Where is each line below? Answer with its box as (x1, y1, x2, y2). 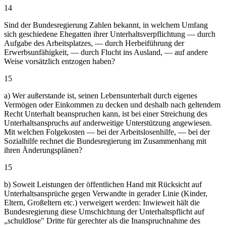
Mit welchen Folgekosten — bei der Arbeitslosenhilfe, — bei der (4, 127, 210, 136)
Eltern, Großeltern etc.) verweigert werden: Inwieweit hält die (4, 198, 200, 207)
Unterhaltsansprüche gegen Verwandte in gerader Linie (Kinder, (4, 189, 207, 198)
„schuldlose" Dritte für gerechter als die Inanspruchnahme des (4, 216, 200, 225)
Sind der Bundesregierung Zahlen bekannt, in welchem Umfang (4, 20, 208, 29)
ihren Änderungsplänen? (4, 145, 82, 154)
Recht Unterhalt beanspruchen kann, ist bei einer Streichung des (4, 109, 207, 118)
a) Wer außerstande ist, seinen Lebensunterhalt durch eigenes (4, 91, 197, 100)
